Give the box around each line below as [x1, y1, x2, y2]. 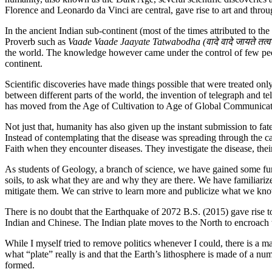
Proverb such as [5, 36, 68, 47]
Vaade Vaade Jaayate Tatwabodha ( [68, 36, 206, 47]
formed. [5, 260, 35, 271]
